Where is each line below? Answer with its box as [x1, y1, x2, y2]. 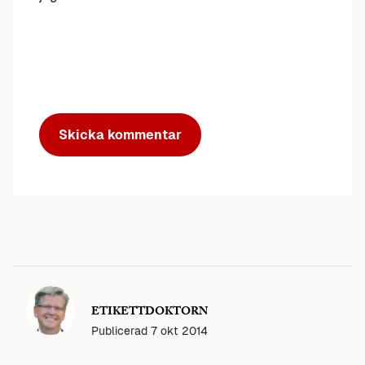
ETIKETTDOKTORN [91, 303, 208, 323]
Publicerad [91, 323, 151, 337]
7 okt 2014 [151, 323, 208, 337]
